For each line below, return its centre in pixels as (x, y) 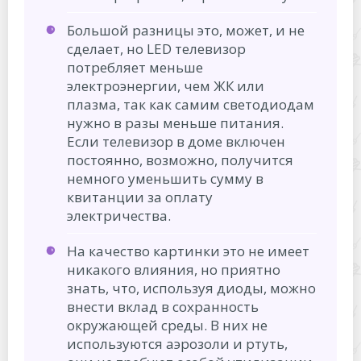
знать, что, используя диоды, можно (191, 288)
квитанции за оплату (140, 197)
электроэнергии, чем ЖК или (166, 85)
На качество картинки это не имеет (188, 251)
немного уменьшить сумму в (165, 178)
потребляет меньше (135, 67)
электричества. (119, 215)
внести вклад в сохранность (163, 306)
